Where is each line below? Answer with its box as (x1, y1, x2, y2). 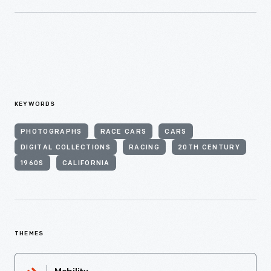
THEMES (15, 230, 44, 237)
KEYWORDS (15, 100, 56, 108)
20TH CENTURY (178, 144, 240, 151)
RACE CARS (100, 128, 147, 135)
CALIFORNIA (62, 160, 110, 167)
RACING (129, 144, 160, 151)
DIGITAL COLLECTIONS (21, 144, 111, 151)
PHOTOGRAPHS (21, 128, 82, 135)
